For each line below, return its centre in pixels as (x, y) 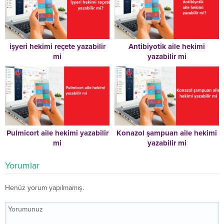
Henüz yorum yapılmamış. (44, 187)
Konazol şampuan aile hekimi (167, 133)
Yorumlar (22, 165)
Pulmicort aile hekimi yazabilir (57, 133)
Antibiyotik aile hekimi (167, 47)
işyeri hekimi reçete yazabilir (57, 47)
